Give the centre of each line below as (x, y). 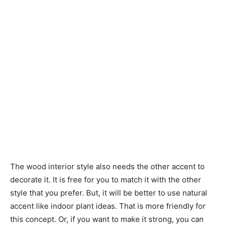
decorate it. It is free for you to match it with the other (106, 180)
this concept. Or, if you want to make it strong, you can (107, 219)
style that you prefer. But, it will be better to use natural (109, 193)
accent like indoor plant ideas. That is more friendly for (108, 206)
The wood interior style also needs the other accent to (107, 167)
